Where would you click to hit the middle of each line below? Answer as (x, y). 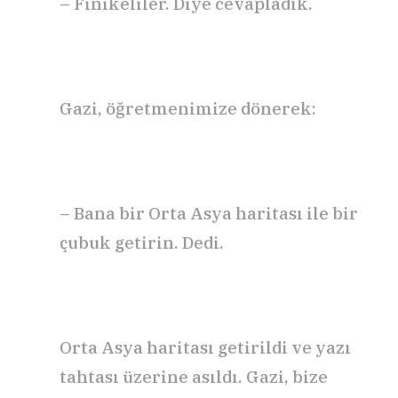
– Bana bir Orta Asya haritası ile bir (209, 213)
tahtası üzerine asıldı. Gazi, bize (194, 376)
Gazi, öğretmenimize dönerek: (188, 108)
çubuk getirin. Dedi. (142, 242)
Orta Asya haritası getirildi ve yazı (205, 347)
